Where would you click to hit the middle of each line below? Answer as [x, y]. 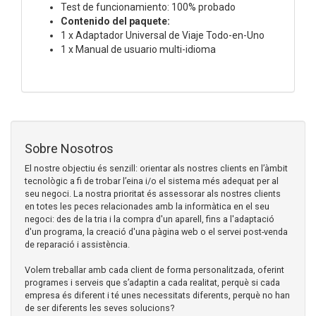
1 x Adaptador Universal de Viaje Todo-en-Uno [163, 35]
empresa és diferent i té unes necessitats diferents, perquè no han [157, 295]
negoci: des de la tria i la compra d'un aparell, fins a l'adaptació [150, 219]
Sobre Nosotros [69, 148]
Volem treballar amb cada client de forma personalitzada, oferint [154, 269]
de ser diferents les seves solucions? [99, 308]
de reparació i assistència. [77, 244]
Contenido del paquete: [115, 21]
